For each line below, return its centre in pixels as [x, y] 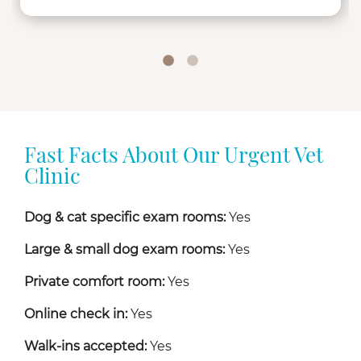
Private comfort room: [94, 282]
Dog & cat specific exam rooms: [125, 218]
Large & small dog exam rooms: [124, 250]
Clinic [52, 179]
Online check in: [76, 314]
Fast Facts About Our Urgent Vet [174, 158]
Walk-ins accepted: [85, 346]
